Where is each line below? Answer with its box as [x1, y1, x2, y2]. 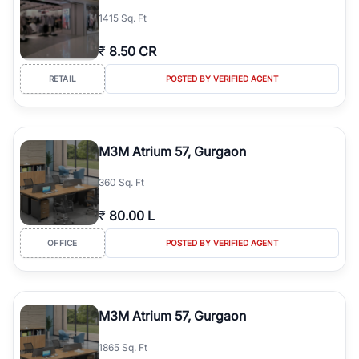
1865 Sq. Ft [99, 341, 147, 354]
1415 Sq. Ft [99, 11, 147, 24]
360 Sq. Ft [99, 175, 144, 188]
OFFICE [47, 237, 78, 248]
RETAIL [48, 73, 77, 83]
